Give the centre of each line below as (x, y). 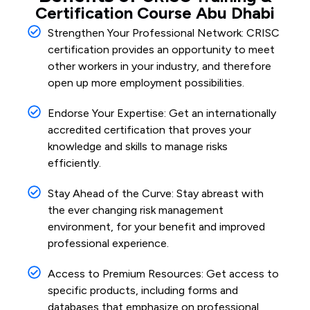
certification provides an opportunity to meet (161, 49)
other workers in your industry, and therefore (159, 66)
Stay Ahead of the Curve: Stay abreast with (155, 193)
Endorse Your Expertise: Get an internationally (162, 113)
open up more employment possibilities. (146, 82)
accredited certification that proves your (149, 129)
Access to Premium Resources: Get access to (163, 273)
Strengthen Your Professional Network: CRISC (163, 33)
